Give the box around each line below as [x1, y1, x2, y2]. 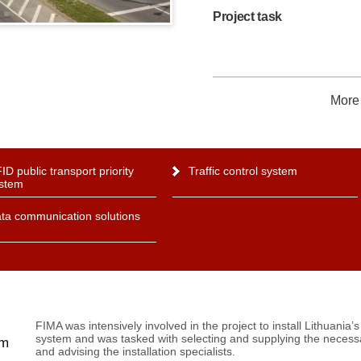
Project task [213, 10, 283, 23]
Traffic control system [189, 164, 297, 177]
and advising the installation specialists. [35, 345, 235, 358]
